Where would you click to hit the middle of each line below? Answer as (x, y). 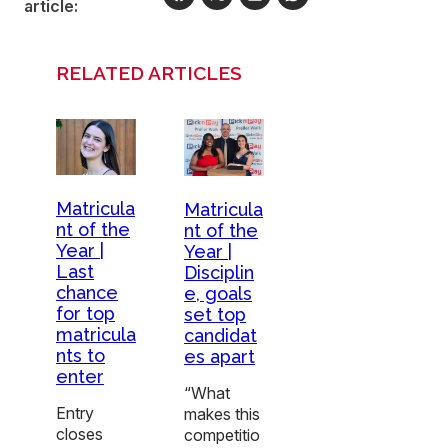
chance (87, 292)
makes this (222, 414)
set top (215, 315)
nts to (80, 355)
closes (79, 433)
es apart (219, 357)
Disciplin (219, 273)
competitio (222, 435)
